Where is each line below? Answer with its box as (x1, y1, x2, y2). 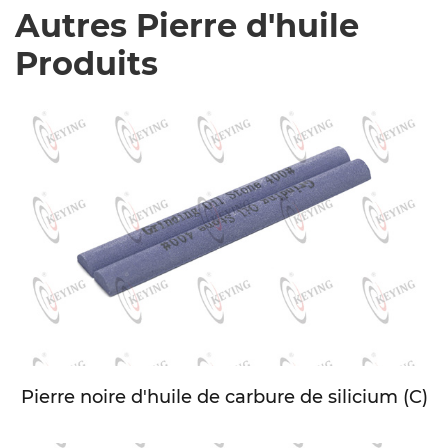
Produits (15, 43, 158, 83)
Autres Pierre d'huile (15, 5, 359, 45)
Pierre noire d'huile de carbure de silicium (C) (20, 385, 428, 408)
